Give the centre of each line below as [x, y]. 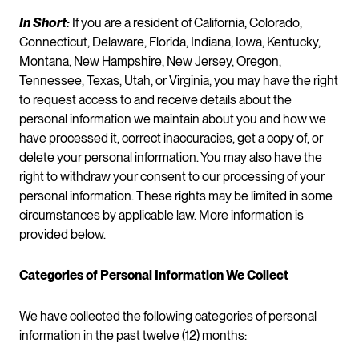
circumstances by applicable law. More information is [161, 215]
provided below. [63, 234]
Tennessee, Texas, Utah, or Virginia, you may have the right [179, 80]
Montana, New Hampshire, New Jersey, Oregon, [150, 61]
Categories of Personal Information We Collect [154, 275]
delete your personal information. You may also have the [171, 157]
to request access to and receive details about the [155, 99]
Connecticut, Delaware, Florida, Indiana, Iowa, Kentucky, [170, 42]
